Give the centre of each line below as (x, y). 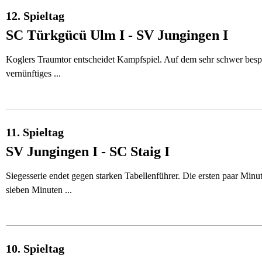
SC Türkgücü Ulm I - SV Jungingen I (117, 35)
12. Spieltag (35, 16)
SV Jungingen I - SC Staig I (88, 151)
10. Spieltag (35, 249)
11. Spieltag (35, 132)
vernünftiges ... (33, 73)
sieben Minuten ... (39, 190)
